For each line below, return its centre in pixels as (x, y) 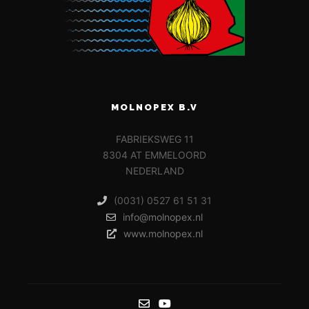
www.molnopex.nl (163, 233)
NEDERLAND (154, 171)
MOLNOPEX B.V (154, 107)
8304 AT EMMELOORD (154, 155)
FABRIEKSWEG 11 (154, 139)
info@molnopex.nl (163, 217)
